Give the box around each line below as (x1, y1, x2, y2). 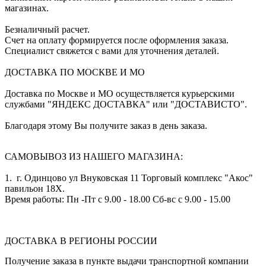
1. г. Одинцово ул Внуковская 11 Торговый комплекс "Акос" (5, 172, 253, 183)
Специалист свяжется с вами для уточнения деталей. (5, 45, 219, 56)
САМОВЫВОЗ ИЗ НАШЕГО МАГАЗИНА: (5, 151, 183, 161)
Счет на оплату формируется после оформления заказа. (5, 34, 229, 45)
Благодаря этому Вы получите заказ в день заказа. (5, 120, 207, 131)
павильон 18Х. (5, 183, 65, 194)
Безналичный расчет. (5, 24, 90, 34)
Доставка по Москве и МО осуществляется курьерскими (5, 88, 235, 99)
